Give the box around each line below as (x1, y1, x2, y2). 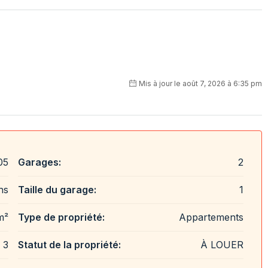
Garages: (18, 156, 62, 168)
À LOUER (200, 238, 243, 251)
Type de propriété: (18, 211, 105, 223)
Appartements (178, 211, 243, 223)
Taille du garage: (18, 183, 97, 196)
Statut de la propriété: (18, 238, 121, 251)
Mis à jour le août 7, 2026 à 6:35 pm (138, 78, 262, 88)
